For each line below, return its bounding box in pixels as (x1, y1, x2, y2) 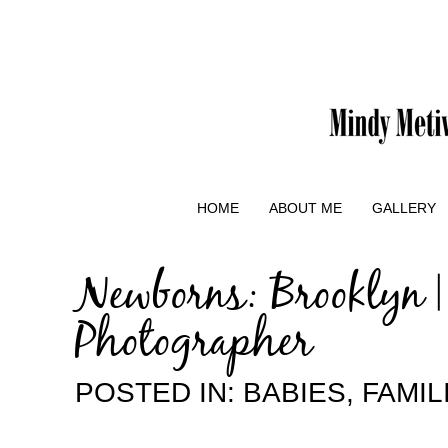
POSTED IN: (75, 376, 243, 408)
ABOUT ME (269, 200, 342, 216)
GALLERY (372, 200, 436, 216)
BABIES (243, 376, 346, 408)
